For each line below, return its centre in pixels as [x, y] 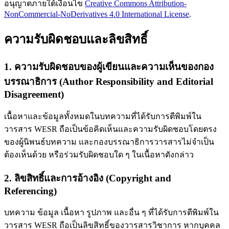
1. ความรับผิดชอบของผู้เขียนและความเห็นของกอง [109, 67]
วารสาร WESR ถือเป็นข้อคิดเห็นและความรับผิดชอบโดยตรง [110, 129]
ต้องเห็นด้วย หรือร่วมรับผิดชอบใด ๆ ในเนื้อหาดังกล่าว [99, 154]
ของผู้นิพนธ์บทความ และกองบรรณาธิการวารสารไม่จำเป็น [109, 142]
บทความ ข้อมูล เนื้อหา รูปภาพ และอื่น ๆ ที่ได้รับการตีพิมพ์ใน [111, 213]
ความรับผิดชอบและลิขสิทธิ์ [76, 40]
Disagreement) [34, 95]
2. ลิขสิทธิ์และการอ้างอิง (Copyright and [88, 178]
